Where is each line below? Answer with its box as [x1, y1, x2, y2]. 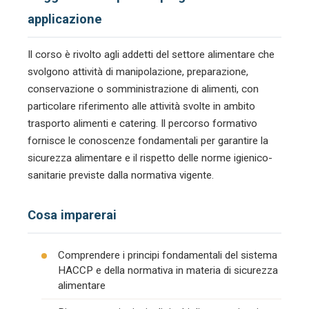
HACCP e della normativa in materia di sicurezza [58, 264, 278, 277]
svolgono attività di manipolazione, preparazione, [28, 66, 248, 78]
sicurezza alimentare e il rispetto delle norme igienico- [28, 152, 272, 164]
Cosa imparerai [28, 208, 117, 222]
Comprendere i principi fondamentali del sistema [58, 249, 277, 261]
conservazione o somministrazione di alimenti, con [28, 83, 259, 95]
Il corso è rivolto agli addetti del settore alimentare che [28, 48, 275, 61]
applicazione [28, 12, 102, 26]
